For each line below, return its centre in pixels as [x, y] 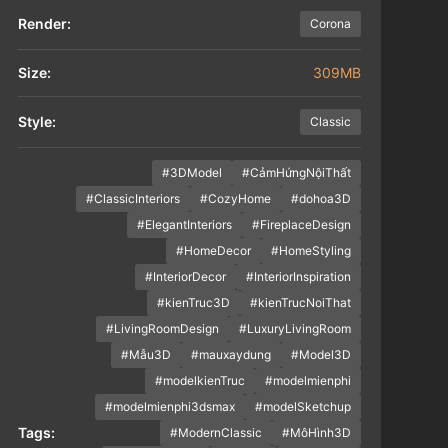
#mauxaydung [230, 355]
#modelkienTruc [199, 381]
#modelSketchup [302, 407]
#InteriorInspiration [298, 277]
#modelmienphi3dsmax [169, 407]
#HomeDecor [213, 251]
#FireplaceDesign [301, 225]
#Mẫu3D [145, 355]
